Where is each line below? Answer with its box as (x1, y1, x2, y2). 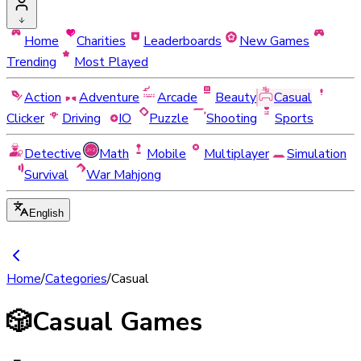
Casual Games (32, 305, 202, 340)
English (29, 207, 64, 219)
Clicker (6, 110, 44, 127)
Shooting (206, 110, 257, 127)
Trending (6, 53, 56, 71)
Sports (275, 110, 313, 127)
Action (24, 89, 61, 106)
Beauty (215, 89, 256, 106)
